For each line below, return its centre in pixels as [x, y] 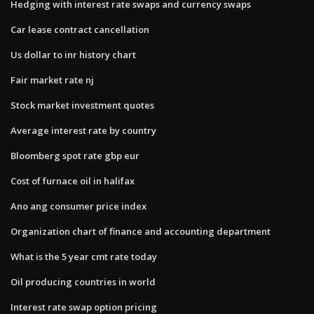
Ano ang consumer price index [78, 206]
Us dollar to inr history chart [73, 54]
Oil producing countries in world [83, 281]
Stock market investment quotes [82, 105]
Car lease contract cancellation [80, 29]
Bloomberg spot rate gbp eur [75, 155]
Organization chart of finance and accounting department [141, 231]
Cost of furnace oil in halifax [73, 180]
